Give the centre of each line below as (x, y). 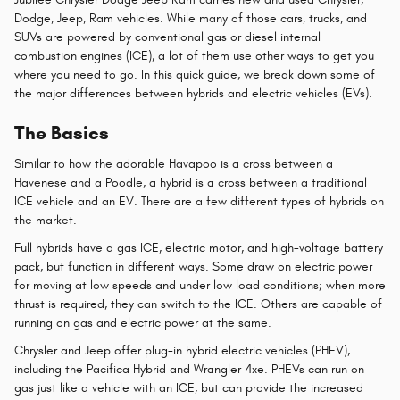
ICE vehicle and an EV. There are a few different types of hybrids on (199, 201)
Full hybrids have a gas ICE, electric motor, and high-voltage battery (199, 247)
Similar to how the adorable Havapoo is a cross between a (174, 163)
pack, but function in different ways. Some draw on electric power (193, 266)
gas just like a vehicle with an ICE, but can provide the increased (189, 387)
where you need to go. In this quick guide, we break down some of (195, 75)
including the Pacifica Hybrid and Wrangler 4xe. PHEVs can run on (189, 369)
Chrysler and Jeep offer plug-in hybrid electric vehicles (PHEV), (182, 350)
